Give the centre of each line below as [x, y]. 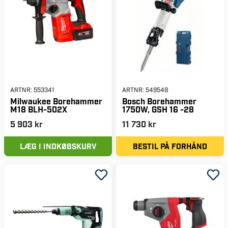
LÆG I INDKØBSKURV [58, 146]
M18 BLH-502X [39, 109]
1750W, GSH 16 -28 [158, 109]
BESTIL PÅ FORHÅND [170, 146]
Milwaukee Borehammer [56, 101]
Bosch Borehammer [159, 101]
